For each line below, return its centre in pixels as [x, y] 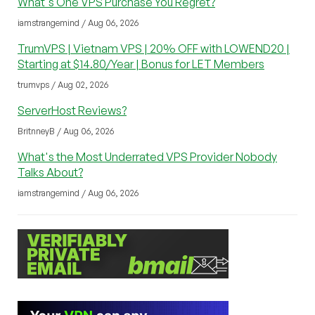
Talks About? [50, 172]
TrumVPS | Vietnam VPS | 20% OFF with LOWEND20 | [154, 48]
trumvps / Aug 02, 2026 [63, 84]
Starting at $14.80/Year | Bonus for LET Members [141, 64]
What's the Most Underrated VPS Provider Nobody [147, 156]
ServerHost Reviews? [72, 110]
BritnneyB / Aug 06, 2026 [66, 131]
